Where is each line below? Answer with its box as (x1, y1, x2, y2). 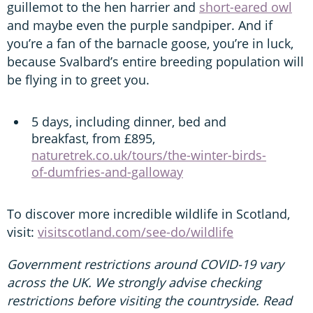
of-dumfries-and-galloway (31, 163, 183, 181)
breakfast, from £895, (31, 130, 155, 147)
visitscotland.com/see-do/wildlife (38, 224, 233, 241)
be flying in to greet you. (7, 71, 150, 89)
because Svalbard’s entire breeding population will (7, 53, 304, 71)
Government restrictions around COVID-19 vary (7, 256, 284, 273)
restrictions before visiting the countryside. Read (7, 292, 292, 310)
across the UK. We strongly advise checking (7, 274, 261, 291)
